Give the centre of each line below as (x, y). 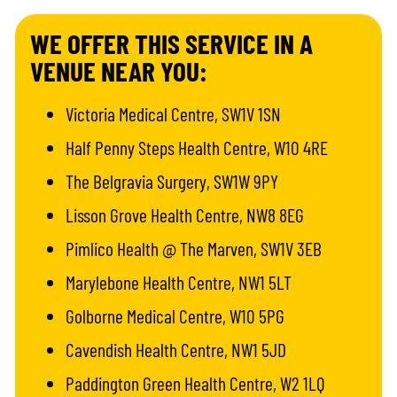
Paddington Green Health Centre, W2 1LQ (196, 383)
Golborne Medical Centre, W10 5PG (175, 315)
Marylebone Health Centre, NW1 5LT (179, 282)
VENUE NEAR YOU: (119, 71)
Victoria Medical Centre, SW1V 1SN (174, 113)
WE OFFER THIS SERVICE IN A (172, 43)
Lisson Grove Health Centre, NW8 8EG (185, 214)
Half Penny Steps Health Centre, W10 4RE (197, 147)
